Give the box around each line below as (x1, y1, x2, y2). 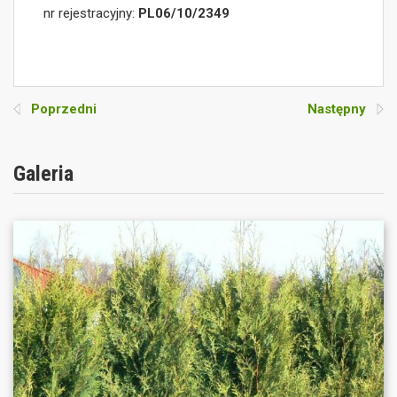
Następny (307, 101, 377, 118)
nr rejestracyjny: (43, 5, 139, 22)
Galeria (13, 161, 74, 187)
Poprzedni (20, 101, 97, 118)
